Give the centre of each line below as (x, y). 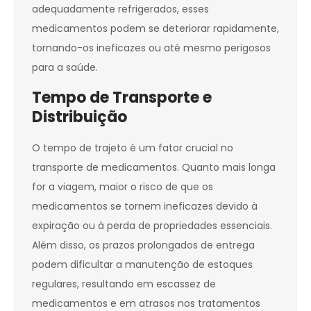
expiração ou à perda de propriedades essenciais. (152, 226)
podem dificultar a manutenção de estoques (142, 265)
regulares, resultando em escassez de (124, 284)
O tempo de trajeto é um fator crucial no (133, 148)
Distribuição (79, 117)
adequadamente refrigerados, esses (120, 9)
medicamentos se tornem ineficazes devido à (145, 207)
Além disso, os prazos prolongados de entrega (143, 245)
